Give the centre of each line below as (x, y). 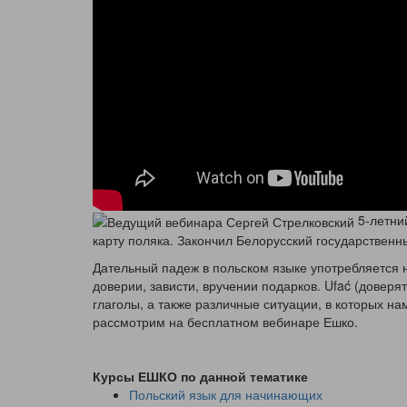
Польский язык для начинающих (226, 395)
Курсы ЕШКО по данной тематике (200, 377)
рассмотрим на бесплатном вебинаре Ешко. (225, 322)
